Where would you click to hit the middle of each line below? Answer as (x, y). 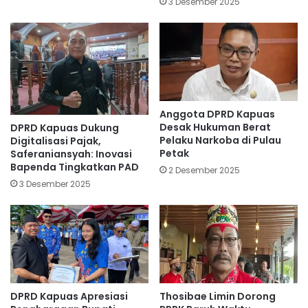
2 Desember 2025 (204, 170)
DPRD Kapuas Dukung (65, 128)
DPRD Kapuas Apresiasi (69, 296)
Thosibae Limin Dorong (218, 296)
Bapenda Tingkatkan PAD (75, 167)
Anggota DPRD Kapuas (217, 114)
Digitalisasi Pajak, (56, 141)
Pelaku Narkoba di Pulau (220, 140)
